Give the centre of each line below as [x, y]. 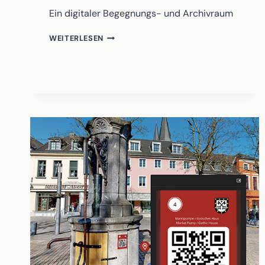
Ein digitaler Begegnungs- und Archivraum [141, 14]
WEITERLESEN [77, 38]
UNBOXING [125, 35]
